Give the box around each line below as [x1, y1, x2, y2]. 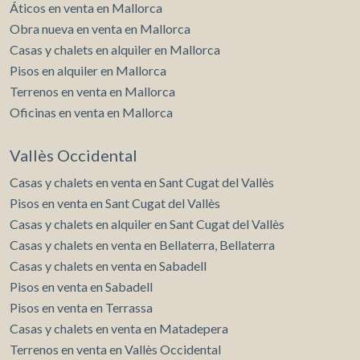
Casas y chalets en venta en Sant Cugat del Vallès [10, 174, 274, 190]
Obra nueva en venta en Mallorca [10, 21, 190, 37]
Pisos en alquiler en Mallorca [10, 63, 166, 79]
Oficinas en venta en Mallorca [10, 104, 173, 121]
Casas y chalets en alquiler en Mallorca [10, 42, 220, 58]
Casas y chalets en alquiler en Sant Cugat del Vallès [10, 216, 284, 232]
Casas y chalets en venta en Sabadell [10, 258, 207, 274]
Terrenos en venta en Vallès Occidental [10, 342, 221, 358]
